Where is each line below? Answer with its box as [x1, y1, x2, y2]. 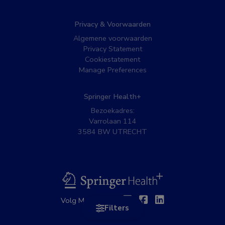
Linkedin [164, 193, 202, 207]
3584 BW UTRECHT [78, 127, 147, 137]
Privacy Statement [83, 44, 142, 54]
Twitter [132, 193, 167, 207]
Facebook [148, 193, 191, 207]
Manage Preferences [78, 65, 147, 75]
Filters [104, 203, 129, 213]
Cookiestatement [85, 54, 140, 64]
